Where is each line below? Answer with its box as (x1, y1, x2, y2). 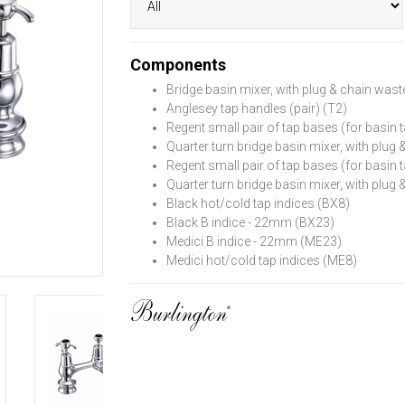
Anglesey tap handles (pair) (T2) (166, 101, 347, 116)
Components (130, 55, 226, 74)
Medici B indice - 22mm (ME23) (166, 234, 342, 249)
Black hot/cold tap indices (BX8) (166, 196, 350, 211)
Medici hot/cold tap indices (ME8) (166, 253, 357, 268)
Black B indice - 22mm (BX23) (166, 215, 334, 230)
